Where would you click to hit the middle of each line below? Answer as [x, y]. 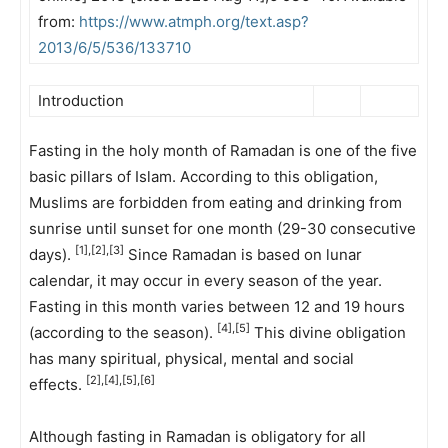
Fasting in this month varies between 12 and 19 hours [217, 306]
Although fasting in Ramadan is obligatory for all [197, 436]
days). [52, 254]
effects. [57, 384]
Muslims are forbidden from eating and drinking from [215, 202]
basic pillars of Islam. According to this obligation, [203, 176]
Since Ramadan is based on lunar [243, 254]
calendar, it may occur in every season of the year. [205, 280]
